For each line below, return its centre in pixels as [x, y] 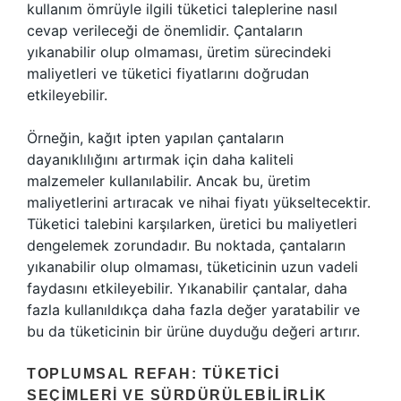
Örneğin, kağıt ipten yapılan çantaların [155, 138]
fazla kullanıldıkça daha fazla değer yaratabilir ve [193, 310]
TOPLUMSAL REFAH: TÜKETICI [154, 374]
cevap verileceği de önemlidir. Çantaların [165, 30]
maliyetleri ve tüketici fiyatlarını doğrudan [168, 73]
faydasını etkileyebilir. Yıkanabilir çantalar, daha [187, 288]
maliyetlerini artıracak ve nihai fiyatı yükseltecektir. [199, 202]
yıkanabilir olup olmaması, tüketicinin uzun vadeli [192, 267]
